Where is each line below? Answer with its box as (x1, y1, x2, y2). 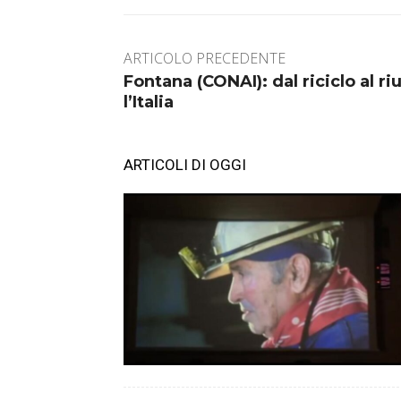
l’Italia (124, 92, 174, 113)
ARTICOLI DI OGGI (124, 156, 246, 175)
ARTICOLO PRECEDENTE (124, 48, 286, 69)
